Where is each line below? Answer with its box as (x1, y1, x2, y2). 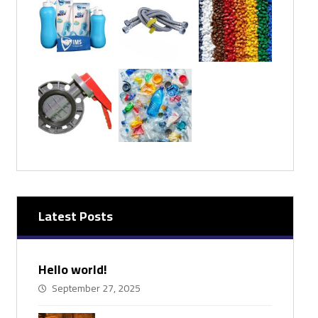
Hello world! (38, 258, 107, 282)
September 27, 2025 (51, 279, 141, 298)
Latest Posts (38, 204, 113, 229)
